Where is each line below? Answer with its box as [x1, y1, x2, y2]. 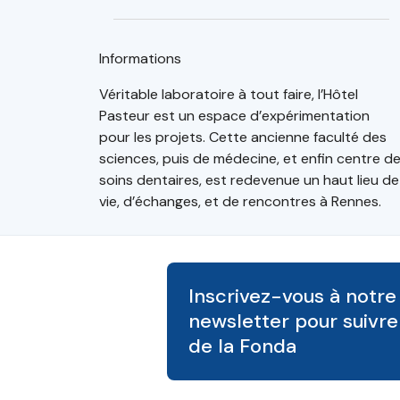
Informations [99, 48, 181, 68]
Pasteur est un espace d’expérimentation [99, 105, 370, 125]
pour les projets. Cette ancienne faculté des [99, 127, 387, 146]
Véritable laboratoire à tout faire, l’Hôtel [99, 84, 358, 104]
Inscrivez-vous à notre [188, 282, 396, 309]
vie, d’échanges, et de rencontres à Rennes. [99, 191, 381, 211]
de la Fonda [188, 332, 296, 359]
